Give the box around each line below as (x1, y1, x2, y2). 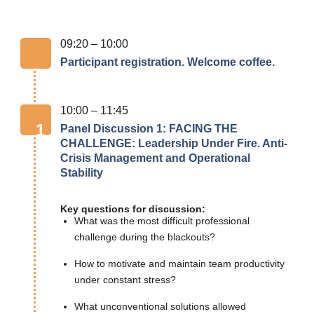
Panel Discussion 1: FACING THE (60, 121, 238, 135)
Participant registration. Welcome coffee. (60, 55, 275, 68)
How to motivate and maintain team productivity (74, 258, 285, 270)
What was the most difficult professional (74, 215, 250, 227)
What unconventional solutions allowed (74, 301, 246, 313)
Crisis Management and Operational (60, 151, 250, 164)
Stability (60, 165, 103, 179)
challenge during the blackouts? (74, 231, 215, 243)
